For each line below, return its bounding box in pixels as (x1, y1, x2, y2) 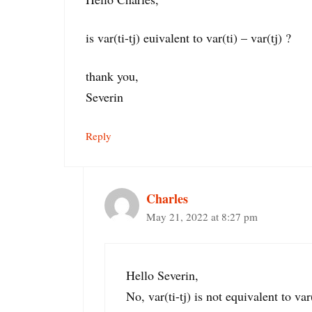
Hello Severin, (126, 267, 198, 284)
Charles (146, 189, 188, 208)
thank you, (86, 68, 139, 85)
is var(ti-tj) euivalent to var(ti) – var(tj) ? (86, 29, 291, 46)
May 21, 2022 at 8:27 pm (146, 210, 258, 224)
